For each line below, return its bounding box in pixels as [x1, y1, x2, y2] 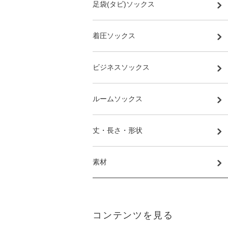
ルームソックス [93, 95, 142, 103]
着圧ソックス [93, 32, 135, 40]
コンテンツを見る [93, 210, 174, 220]
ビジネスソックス [93, 63, 150, 71]
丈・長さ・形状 [93, 126, 142, 134]
